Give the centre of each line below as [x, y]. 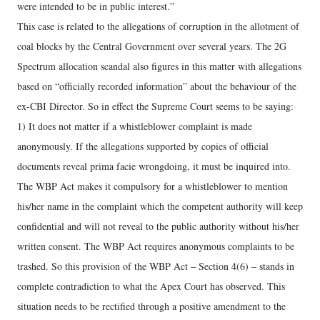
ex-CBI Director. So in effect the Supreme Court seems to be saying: [155, 106]
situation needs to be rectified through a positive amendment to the [151, 306]
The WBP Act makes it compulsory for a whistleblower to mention [152, 186]
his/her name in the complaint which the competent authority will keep [160, 206]
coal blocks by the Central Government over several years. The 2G [152, 46]
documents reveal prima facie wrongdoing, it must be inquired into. [154, 166]
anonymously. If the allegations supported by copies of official [143, 146]
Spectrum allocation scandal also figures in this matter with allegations [159, 66]
